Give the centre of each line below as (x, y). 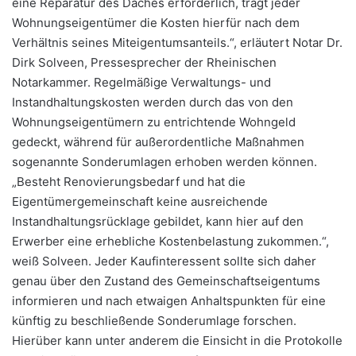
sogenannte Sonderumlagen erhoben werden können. (164, 162)
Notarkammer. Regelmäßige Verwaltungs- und (141, 83)
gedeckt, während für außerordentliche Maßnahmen (158, 142)
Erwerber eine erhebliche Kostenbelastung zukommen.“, (170, 242)
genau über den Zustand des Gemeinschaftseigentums (166, 281)
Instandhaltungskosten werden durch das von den (153, 103)
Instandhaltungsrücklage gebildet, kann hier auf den (158, 222)
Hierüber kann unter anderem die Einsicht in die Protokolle (177, 341)
